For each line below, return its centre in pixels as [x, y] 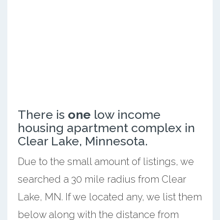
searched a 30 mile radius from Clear [102, 179]
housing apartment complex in [106, 127]
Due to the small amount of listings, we [106, 161]
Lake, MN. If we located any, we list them [110, 197]
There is [42, 114]
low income [125, 114]
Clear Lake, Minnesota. [82, 141]
